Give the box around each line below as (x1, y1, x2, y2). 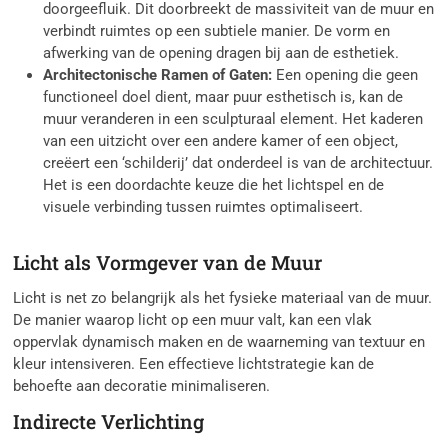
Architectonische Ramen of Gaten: (43, 66, 273, 85)
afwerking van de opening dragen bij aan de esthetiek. (43, 44, 400, 63)
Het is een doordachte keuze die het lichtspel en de (43, 176, 385, 195)
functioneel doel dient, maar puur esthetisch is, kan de (43, 88, 404, 107)
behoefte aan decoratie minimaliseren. (13, 377, 271, 396)
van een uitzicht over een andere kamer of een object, (43, 132, 399, 151)
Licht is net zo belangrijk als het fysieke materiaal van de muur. (13, 289, 433, 308)
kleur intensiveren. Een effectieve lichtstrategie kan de (13, 355, 375, 374)
